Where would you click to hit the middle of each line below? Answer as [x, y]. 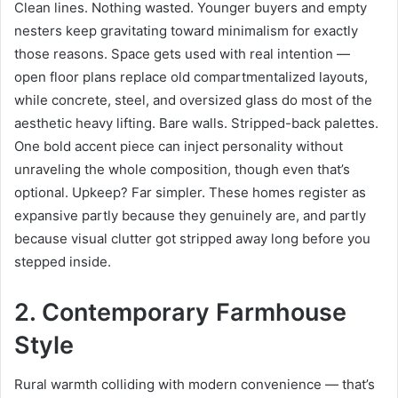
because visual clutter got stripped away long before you [192, 238]
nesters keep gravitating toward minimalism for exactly [186, 30]
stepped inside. [63, 261]
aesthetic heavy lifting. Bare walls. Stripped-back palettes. [196, 123]
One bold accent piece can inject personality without [179, 146]
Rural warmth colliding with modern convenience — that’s [195, 385]
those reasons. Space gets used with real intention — [182, 53]
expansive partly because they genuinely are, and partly [190, 215]
